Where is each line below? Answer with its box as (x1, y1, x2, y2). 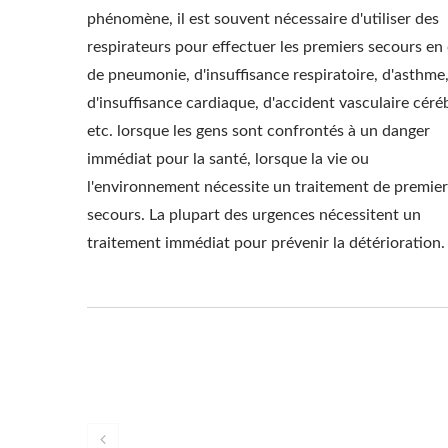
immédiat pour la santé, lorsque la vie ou (87, 151, 369, 167)
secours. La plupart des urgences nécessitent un (87, 207, 421, 223)
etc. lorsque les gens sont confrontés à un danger (87, 123, 430, 139)
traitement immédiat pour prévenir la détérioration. (87, 235, 445, 251)
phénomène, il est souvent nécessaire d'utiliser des (87, 11, 439, 27)
